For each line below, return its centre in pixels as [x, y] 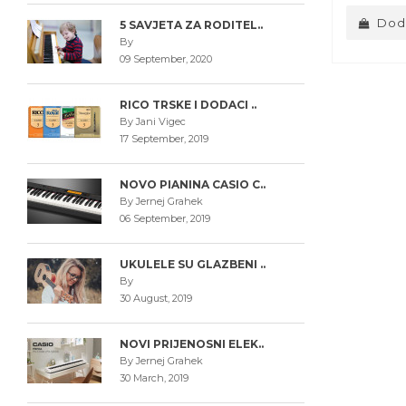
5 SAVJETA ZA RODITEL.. [191, 25]
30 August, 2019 [155, 298]
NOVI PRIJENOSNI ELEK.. [191, 344]
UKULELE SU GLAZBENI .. [192, 264]
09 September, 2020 [165, 59]
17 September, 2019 [164, 139]
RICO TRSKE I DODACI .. [188, 105]
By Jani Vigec [152, 121]
